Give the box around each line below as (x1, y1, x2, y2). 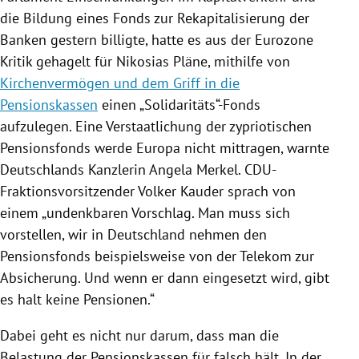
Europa (136, 138, 180, 157)
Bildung (23, 8, 72, 27)
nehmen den (185, 224, 267, 244)
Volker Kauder (138, 181, 224, 200)
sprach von (224, 181, 296, 200)
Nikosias (116, 51, 169, 71)
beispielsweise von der (91, 246, 240, 265)
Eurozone (255, 30, 313, 49)
